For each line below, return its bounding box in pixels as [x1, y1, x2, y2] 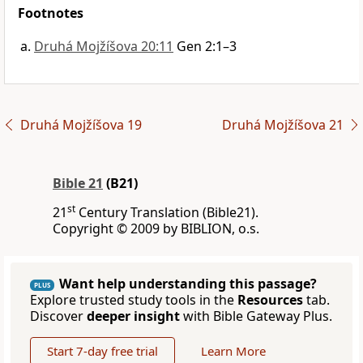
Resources [237, 291, 303, 310]
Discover [30, 307, 87, 326]
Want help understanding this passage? [59, 275, 317, 293]
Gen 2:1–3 [177, 37, 237, 56]
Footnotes [18, 4, 83, 23]
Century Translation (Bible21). [75, 203, 258, 222]
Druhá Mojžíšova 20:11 [34, 37, 173, 56]
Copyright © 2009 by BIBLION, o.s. [53, 220, 259, 238]
